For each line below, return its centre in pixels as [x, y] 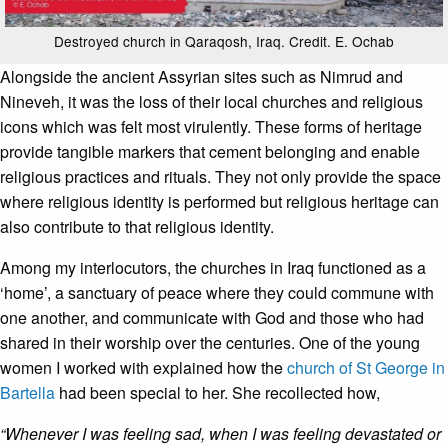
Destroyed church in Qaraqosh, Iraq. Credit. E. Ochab [224, 41]
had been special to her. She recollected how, [217, 393]
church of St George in [366, 368]
